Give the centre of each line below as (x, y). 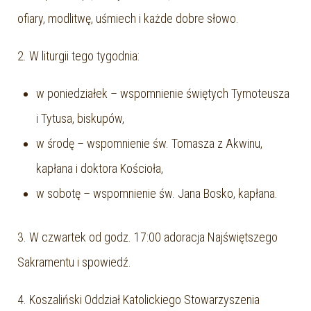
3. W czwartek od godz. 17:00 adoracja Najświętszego (148, 237)
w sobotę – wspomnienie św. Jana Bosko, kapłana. (157, 193)
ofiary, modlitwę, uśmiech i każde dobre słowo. (128, 18)
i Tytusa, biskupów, (80, 118)
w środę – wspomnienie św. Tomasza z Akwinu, (149, 143)
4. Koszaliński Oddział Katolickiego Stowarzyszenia (138, 300)
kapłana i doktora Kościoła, (100, 168)
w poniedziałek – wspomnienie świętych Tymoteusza (163, 93)
